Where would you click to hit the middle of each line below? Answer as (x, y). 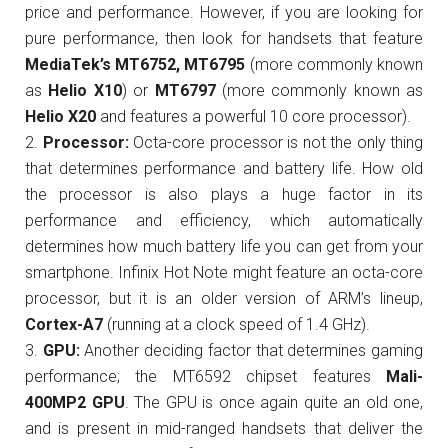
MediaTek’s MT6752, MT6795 (135, 64)
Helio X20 (60, 116)
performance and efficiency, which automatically (224, 220)
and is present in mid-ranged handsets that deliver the (224, 428)
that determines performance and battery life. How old (224, 168)
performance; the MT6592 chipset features (205, 376)
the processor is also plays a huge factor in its (224, 194)
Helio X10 (85, 90)
